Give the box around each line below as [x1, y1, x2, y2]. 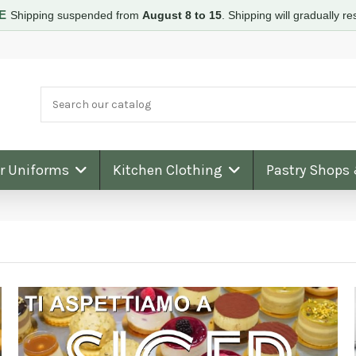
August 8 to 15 [141, 9, 222, 21]
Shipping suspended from [10, 9, 142, 21]
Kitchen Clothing [112, 161, 226, 179]
